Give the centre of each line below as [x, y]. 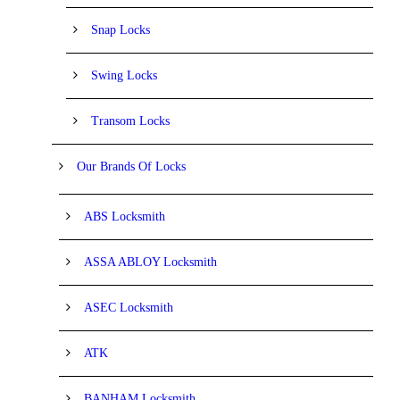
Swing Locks [124, 75]
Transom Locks [130, 121]
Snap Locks [121, 29]
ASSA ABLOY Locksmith [150, 262]
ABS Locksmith [125, 216]
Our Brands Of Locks [131, 166]
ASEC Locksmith [129, 307]
